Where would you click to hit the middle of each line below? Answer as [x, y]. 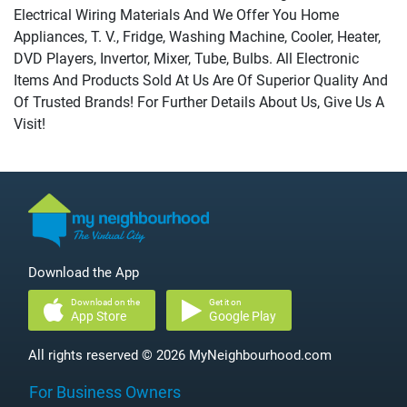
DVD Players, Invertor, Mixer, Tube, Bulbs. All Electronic [186, 59]
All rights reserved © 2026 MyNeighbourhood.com [180, 355]
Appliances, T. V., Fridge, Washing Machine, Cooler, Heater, [197, 37]
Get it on [225, 302]
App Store [99, 316]
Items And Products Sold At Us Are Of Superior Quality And [201, 80]
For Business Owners [105, 392]
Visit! [30, 124]
